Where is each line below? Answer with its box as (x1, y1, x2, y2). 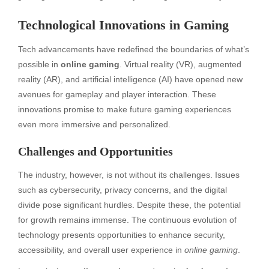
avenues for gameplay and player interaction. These (18, 89, 216, 99)
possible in (18, 59, 61, 69)
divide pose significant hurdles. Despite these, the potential (18, 200, 241, 210)
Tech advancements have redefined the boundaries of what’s (18, 44, 249, 54)
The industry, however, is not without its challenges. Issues (18, 170, 240, 180)
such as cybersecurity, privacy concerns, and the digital (18, 185, 227, 195)
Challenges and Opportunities (18, 144, 173, 158)
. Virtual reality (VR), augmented (119, 59, 241, 69)
